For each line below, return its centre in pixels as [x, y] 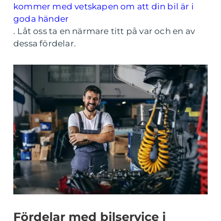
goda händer [41, 19]
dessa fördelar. [45, 43]
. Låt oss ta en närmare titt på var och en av [104, 31]
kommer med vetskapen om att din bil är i [104, 6]
